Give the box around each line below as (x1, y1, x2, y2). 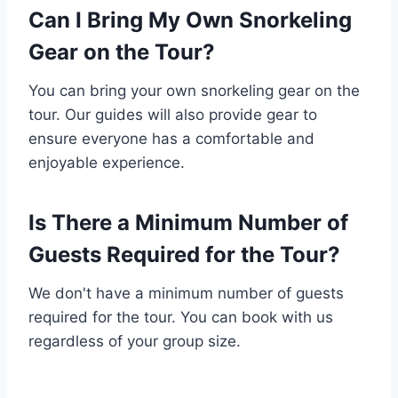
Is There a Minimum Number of (28, 210, 348, 236)
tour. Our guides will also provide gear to (28, 106, 317, 124)
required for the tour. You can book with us (28, 308, 333, 327)
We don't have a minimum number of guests (28, 284, 344, 303)
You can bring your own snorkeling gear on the (28, 82, 360, 100)
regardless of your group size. (28, 332, 241, 351)
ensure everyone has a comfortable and (28, 130, 314, 148)
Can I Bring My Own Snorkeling (28, 7, 352, 34)
